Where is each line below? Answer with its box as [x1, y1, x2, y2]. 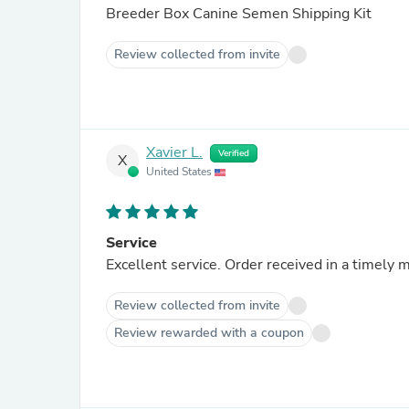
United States [146, 164, 215, 179]
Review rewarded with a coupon [114, 324, 304, 341]
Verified [218, 147, 249, 160]
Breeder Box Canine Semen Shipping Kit [106, 4, 372, 24]
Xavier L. [146, 142, 203, 163]
